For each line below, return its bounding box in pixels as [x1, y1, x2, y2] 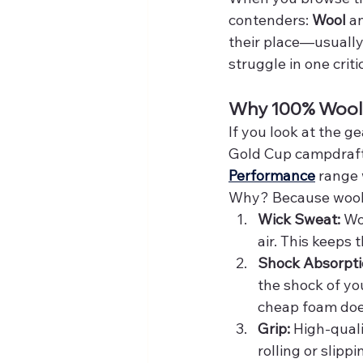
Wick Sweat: [258, 209, 340, 228]
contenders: [228, 10, 312, 29]
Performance [228, 165, 315, 185]
